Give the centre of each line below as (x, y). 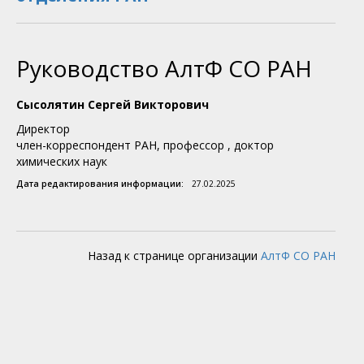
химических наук (62, 162)
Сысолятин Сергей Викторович (113, 105)
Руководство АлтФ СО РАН (164, 69)
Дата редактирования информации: (100, 184)
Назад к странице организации (173, 256)
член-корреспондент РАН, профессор (120, 145)
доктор (254, 145)
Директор (43, 129)
